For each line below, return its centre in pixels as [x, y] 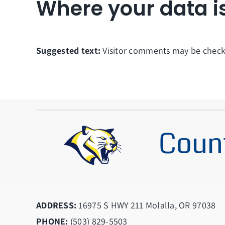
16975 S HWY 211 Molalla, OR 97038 [146, 205]
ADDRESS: [57, 205]
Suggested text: [70, 51]
